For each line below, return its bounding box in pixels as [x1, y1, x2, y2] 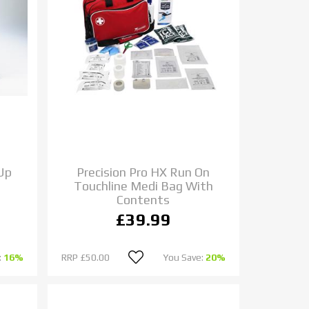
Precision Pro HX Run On [77, 165, 210, 180]
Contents [117, 192, 170, 208]
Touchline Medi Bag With [73, 179, 213, 194]
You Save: [162, 252, 206, 263]
